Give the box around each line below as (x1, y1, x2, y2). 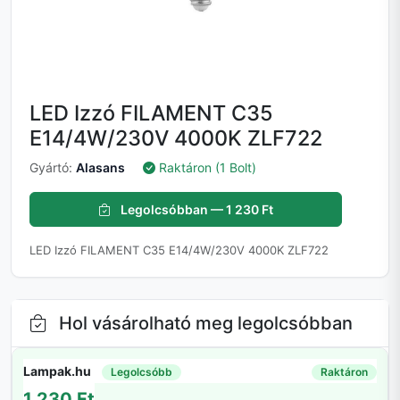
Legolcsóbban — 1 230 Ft (118, 202, 273, 218)
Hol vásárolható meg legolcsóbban (54, 312, 353, 335)
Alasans (76, 160, 125, 176)
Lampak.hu (23, 362, 91, 379)
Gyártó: (29, 160, 76, 176)
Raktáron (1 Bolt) (159, 160, 256, 176)
